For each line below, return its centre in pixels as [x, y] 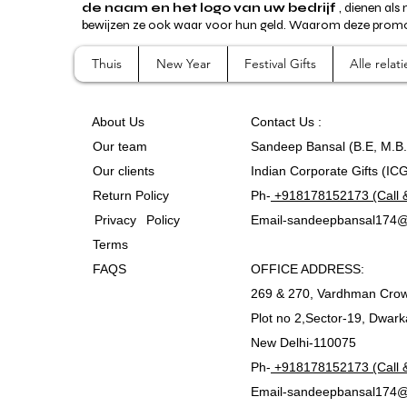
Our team [116, 146]
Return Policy [131, 195]
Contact [275, 121]
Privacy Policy [144, 219]
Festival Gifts [280, 63]
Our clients [120, 170]
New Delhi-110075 [305, 342]
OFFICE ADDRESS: [308, 268]
